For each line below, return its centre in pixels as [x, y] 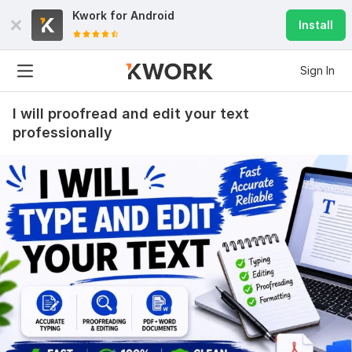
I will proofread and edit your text [131, 114]
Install [316, 25]
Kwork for [101, 15]
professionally [62, 132]
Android [152, 15]
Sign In [317, 70]
